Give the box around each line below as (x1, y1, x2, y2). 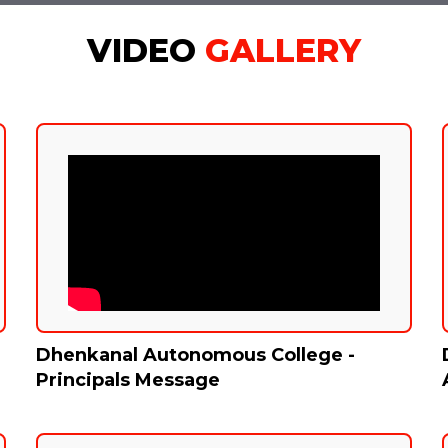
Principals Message (35, 369, 220, 392)
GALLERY (205, 31, 361, 70)
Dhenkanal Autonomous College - (35, 344, 355, 367)
